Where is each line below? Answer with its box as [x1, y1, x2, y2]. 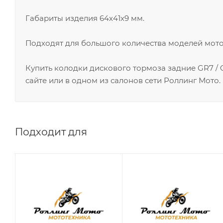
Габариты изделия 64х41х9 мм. [25, 13, 144, 23]
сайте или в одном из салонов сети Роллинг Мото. [25, 76, 221, 86]
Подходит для [15, 126, 87, 138]
